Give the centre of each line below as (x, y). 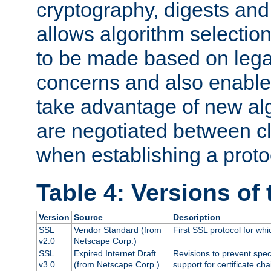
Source (88, 217)
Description (197, 217)
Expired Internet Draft (115, 253)
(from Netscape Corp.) (116, 264)
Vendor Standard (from (117, 230)
